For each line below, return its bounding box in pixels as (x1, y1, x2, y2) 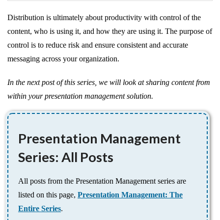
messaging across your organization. (7, 55, 119, 63)
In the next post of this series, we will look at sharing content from (7, 78, 210, 87)
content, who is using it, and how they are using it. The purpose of (7, 27, 212, 36)
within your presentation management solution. (7, 92, 153, 101)
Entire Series (18, 204, 61, 213)
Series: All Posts (18, 149, 113, 165)
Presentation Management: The (78, 191, 183, 199)
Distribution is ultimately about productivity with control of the (7, 13, 201, 22)
